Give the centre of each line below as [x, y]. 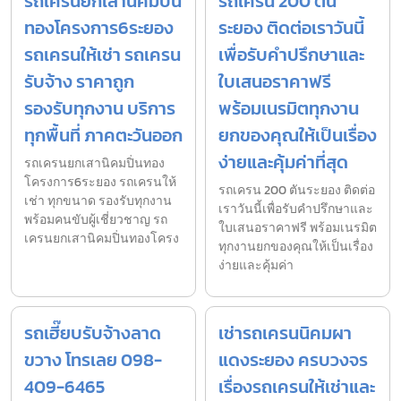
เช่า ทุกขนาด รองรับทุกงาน [98, 200]
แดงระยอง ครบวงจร [293, 359]
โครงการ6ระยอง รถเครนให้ [100, 182]
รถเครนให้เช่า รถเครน [102, 54]
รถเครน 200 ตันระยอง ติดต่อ [297, 190]
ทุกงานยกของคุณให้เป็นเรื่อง [296, 246]
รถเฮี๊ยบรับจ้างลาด [93, 333]
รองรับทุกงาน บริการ [100, 108]
